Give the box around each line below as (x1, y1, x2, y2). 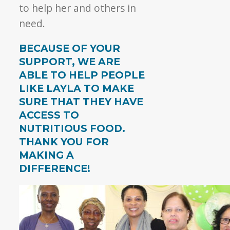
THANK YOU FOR (19, 135, 109, 148)
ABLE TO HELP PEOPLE (19, 68, 145, 81)
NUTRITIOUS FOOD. (19, 122, 128, 135)
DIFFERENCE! (19, 162, 91, 175)
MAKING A (19, 148, 74, 161)
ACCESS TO (19, 108, 80, 121)
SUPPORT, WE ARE (19, 55, 121, 68)
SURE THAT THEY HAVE (19, 95, 144, 108)
